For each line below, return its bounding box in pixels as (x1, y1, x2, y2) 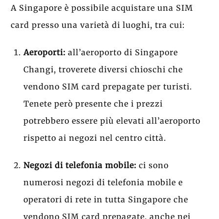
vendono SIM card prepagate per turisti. (23, 82, 192, 92)
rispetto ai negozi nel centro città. (23, 133, 166, 143)
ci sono (136, 160, 169, 170)
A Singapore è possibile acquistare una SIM (11, 3, 194, 13)
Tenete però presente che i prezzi (23, 99, 163, 109)
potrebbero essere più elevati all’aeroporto (23, 116, 200, 126)
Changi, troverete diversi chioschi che (23, 65, 183, 75)
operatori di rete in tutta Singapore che (23, 194, 188, 204)
